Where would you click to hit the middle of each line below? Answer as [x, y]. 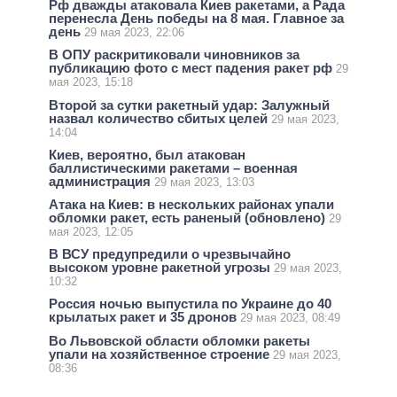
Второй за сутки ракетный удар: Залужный [189, 105]
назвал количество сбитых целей [160, 118]
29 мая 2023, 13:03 [204, 182]
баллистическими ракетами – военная [173, 167]
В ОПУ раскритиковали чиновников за [174, 55]
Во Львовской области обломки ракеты [179, 340]
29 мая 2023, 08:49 [290, 318]
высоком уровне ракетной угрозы [161, 268]
